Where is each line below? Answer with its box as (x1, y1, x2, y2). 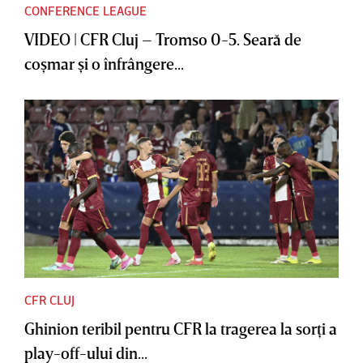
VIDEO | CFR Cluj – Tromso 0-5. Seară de (24, 29, 301, 49)
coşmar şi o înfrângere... (24, 53, 184, 74)
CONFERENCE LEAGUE (24, 2, 147, 19)
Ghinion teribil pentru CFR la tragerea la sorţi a (24, 318, 337, 338)
